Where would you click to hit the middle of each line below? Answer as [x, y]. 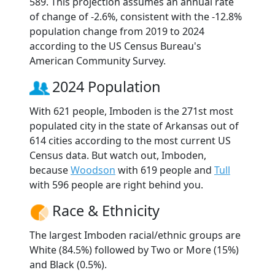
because [50, 170]
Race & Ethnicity [106, 211]
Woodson [93, 170]
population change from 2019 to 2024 [117, 32]
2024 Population [107, 87]
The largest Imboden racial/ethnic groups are [135, 235]
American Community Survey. [98, 61]
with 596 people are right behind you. [116, 185]
